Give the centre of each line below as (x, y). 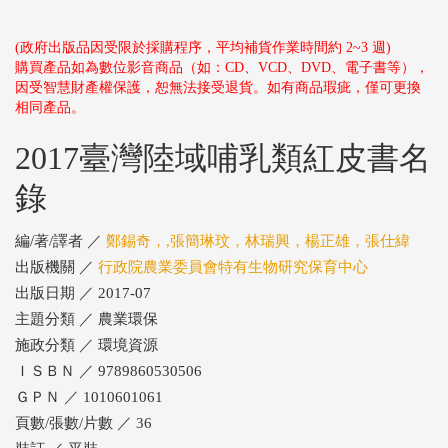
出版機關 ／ (56, 267)
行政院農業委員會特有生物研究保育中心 (233, 267)
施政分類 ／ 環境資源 (86, 345)
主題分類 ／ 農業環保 (86, 319)
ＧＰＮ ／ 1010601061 (89, 397)
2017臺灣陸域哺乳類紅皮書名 (223, 158)
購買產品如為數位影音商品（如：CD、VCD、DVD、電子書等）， (222, 67)
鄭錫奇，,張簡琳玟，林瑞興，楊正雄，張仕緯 (258, 241)
